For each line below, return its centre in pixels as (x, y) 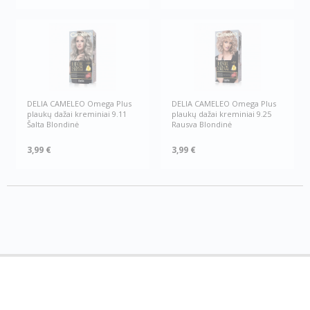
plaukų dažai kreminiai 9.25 (221, 114)
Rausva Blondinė (202, 124)
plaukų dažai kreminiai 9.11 (77, 114)
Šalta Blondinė (53, 124)
